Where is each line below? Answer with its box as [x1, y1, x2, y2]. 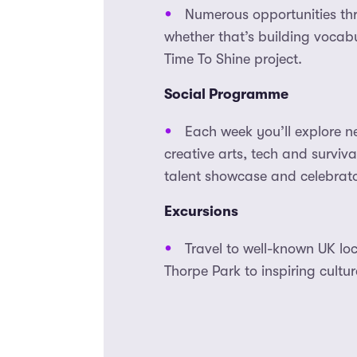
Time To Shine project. [164, 51, 302, 68]
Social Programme [164, 86, 288, 103]
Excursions [164, 203, 238, 220]
